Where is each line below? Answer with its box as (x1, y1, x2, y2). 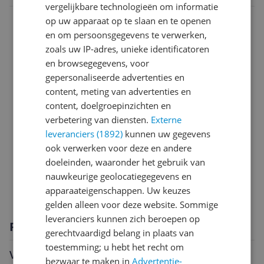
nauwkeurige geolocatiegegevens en (45, 170, 192, 182)
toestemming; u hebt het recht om (45, 241, 184, 253)
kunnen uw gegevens (123, 128, 211, 140)
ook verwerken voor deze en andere (45, 142, 192, 154)
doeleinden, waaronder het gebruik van (45, 156, 206, 168)
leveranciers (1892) (45, 128, 123, 140)
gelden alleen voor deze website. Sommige (45, 199, 219, 210)
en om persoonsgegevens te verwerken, (45, 29, 207, 41)
